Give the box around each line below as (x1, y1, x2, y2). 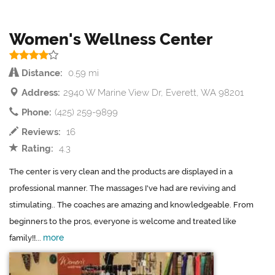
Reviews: (21, 126, 61, 138)
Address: (21, 87, 60, 99)
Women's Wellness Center (9, 30, 212, 49)
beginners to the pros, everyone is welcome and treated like (9, 217, 236, 227)
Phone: (21, 107, 52, 118)
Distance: (21, 68, 63, 79)
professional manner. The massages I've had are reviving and (9, 184, 236, 193)
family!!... (9, 233, 43, 243)
